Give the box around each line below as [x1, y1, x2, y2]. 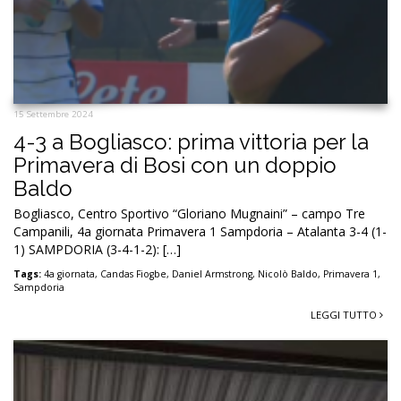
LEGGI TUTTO [311, 307, 380, 321]
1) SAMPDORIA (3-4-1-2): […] [13, 240, 181, 258]
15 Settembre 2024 [13, 107, 93, 120]
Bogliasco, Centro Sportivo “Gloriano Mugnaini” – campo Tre [13, 204, 365, 222]
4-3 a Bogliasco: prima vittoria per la [13, 128, 369, 155]
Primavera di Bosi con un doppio [13, 151, 337, 178]
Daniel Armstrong [172, 267, 252, 280]
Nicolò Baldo [258, 267, 318, 280]
